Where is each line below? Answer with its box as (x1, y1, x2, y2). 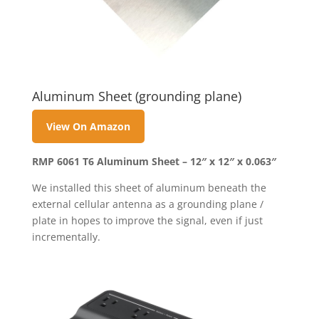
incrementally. (31, 229, 100, 244)
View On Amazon (46, 120, 130, 134)
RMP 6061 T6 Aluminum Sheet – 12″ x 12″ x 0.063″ (31, 154, 276, 168)
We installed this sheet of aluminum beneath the (31, 180, 266, 194)
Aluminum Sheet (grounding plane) (31, 88, 241, 105)
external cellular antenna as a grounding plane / (31, 197, 263, 211)
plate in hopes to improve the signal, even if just (31, 213, 263, 227)
